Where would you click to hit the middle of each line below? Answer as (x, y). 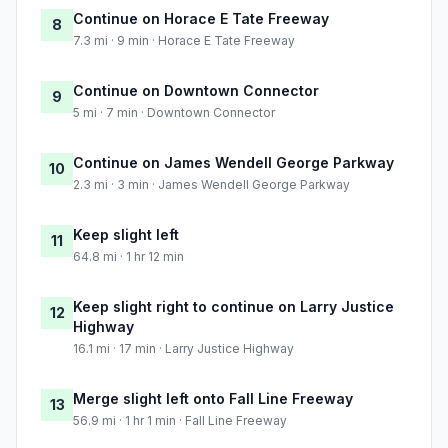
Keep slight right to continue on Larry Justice (233, 307)
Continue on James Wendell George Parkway (233, 163)
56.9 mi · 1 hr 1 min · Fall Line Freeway (180, 421)
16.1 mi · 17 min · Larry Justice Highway (183, 349)
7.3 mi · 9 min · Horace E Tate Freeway (184, 41)
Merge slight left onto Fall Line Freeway (213, 399)
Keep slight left (126, 235)
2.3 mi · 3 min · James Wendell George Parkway (211, 185)
